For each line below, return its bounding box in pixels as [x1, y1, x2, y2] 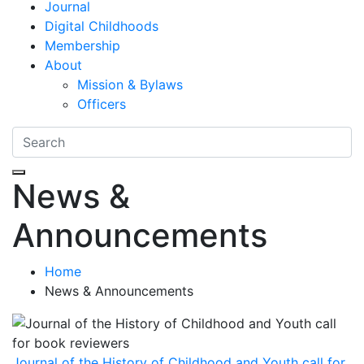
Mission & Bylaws [77, 76, 183, 93]
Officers [77, 96, 126, 113]
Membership [45, 37, 120, 54]
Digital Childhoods [45, 18, 158, 35]
